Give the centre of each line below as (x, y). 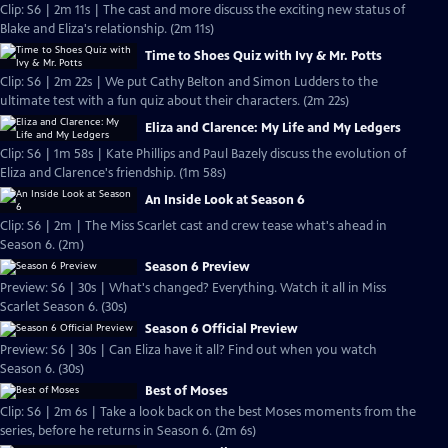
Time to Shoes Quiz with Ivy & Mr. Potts (263, 56)
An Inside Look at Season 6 (225, 200)
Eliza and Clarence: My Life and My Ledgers (273, 128)
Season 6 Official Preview (221, 329)
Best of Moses (186, 391)
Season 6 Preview (197, 267)
